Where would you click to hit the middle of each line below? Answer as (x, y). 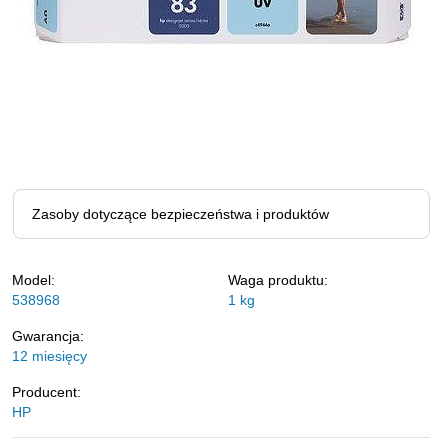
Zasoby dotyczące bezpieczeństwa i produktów (180, 214)
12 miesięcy (49, 356)
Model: (33, 280)
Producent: (46, 392)
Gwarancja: (48, 336)
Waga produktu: (277, 280)
